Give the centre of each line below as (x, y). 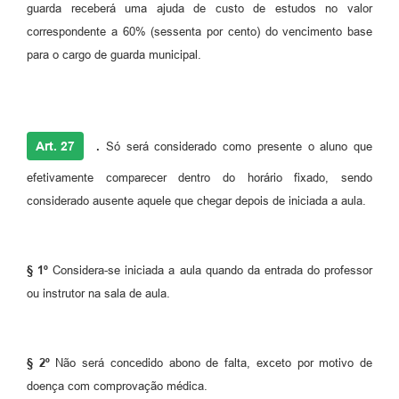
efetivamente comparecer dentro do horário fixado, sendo (199, 178)
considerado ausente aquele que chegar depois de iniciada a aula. (196, 201)
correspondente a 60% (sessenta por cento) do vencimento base (199, 32)
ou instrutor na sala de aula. (98, 294)
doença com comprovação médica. (117, 387)
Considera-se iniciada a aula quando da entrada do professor (211, 271)
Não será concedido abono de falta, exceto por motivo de (211, 363)
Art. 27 (55, 147)
